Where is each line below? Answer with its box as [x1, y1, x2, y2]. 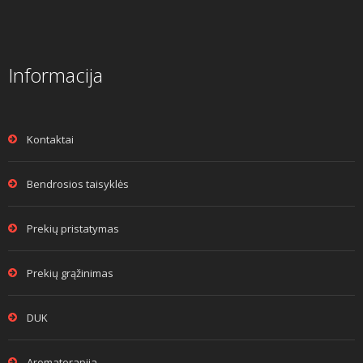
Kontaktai [27, 131, 74, 147]
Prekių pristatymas [27, 220, 119, 236]
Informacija [8, 61, 103, 88]
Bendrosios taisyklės [27, 176, 129, 191]
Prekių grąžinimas [27, 265, 113, 280]
